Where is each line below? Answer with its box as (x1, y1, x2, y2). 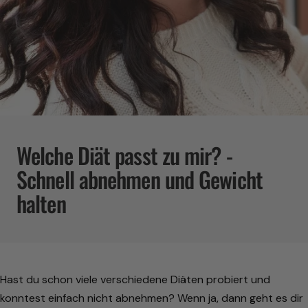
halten (16, 187, 66, 220)
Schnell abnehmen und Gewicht (16, 163, 263, 196)
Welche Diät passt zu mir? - (16, 139, 232, 172)
